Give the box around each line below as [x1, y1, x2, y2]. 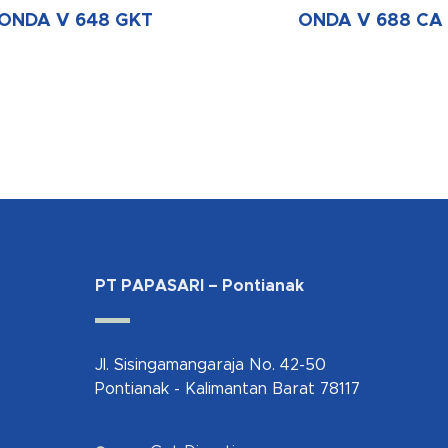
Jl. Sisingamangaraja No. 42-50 [95, 357, 327, 374]
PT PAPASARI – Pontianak [95, 278, 305, 295]
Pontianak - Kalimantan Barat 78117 [95, 381, 361, 398]
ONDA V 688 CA [298, 12, 444, 31]
